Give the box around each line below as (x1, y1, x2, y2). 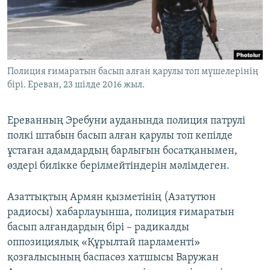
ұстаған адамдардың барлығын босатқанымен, (7, 145, 237, 157)
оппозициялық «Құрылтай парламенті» (7, 237, 200, 249)
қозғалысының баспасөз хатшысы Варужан (7, 252, 219, 264)
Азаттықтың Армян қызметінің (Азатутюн (7, 192, 216, 204)
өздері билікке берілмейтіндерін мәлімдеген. (7, 160, 230, 172)
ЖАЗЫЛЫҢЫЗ (11, 5, 61, 14)
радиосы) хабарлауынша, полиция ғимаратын (7, 207, 234, 219)
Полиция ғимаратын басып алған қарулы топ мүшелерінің (7, 67, 259, 77)
